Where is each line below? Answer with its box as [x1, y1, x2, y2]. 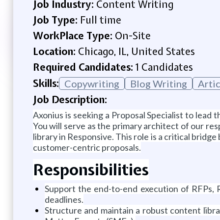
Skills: [32, 76, 59, 90]
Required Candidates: [32, 60, 136, 74]
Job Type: [32, 13, 80, 27]
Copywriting [64, 77, 119, 89]
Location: [32, 44, 78, 58]
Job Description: [32, 92, 107, 106]
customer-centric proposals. [32, 141, 141, 153]
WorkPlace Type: [32, 28, 115, 42]
